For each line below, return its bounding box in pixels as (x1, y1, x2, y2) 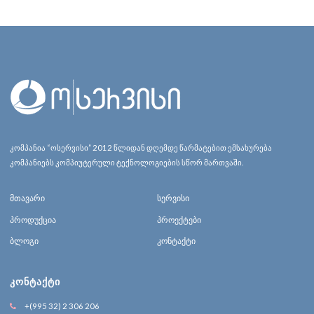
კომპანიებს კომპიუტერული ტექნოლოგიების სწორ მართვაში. (10, 157, 243, 167)
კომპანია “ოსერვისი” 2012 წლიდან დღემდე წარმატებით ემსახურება (10, 142, 272, 152)
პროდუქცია (10, 214, 56, 225)
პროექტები (157, 214, 201, 225)
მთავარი (10, 193, 45, 204)
